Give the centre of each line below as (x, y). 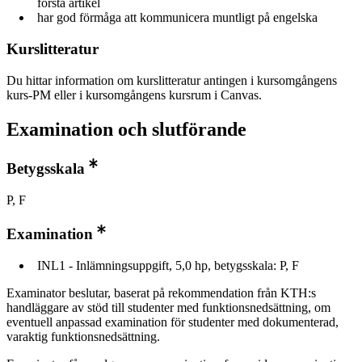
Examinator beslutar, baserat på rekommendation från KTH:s (161, 293)
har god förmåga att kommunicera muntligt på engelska (177, 18)
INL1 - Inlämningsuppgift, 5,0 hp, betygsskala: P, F (168, 266)
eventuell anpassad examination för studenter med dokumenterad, (173, 322)
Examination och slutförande (126, 129)
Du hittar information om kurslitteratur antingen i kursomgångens (172, 80)
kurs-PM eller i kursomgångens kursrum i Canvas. (134, 95)
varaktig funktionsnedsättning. (83, 337)
